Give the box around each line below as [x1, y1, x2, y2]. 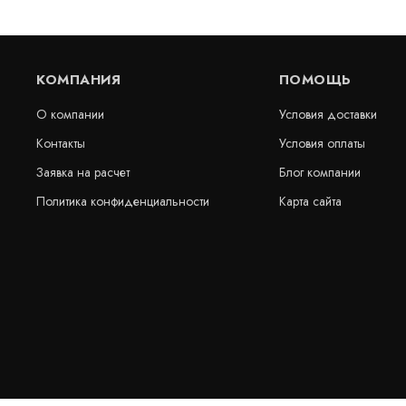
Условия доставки [278, 105, 377, 123]
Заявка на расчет [36, 163, 130, 181]
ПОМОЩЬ [278, 70, 352, 90]
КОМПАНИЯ [36, 70, 121, 90]
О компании [36, 105, 104, 123]
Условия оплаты [278, 134, 365, 152]
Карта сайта [278, 192, 342, 210]
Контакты [36, 134, 85, 152]
